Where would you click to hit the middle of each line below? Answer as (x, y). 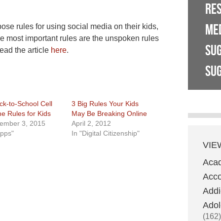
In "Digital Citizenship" (106, 133)
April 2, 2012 (92, 123)
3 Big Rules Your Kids (105, 104)
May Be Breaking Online (110, 113)
